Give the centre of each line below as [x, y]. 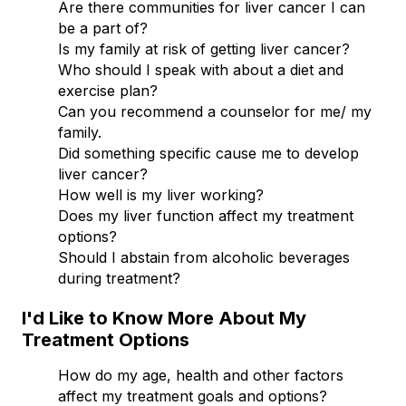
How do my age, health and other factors [201, 375]
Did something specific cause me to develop [208, 153]
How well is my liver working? [161, 194]
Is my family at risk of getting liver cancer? [204, 48]
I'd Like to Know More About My [164, 318]
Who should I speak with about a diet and [201, 69]
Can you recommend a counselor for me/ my [215, 111]
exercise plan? [108, 90]
